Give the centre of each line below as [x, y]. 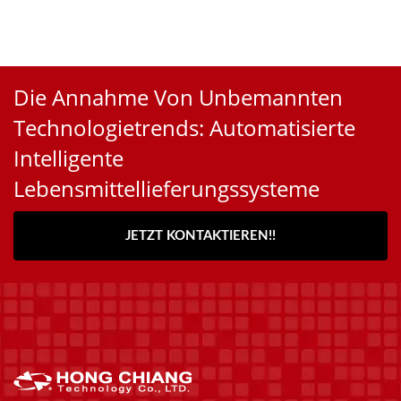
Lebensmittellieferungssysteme [166, 189]
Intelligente [68, 158]
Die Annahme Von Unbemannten [178, 98]
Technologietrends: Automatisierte [184, 128]
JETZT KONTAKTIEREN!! [200, 236]
